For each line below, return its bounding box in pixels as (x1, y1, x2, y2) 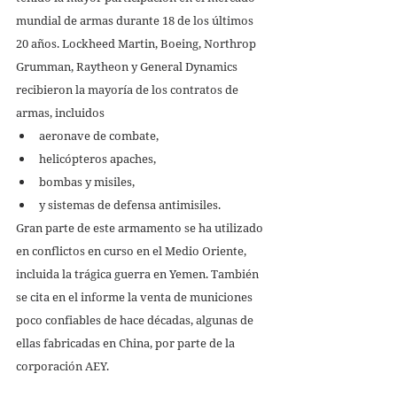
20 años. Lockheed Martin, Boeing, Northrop (16, 35, 259, 51)
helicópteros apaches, (39, 150, 159, 167)
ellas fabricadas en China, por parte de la (16, 334, 237, 351)
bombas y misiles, (39, 173, 137, 190)
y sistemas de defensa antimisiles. (39, 196, 223, 213)
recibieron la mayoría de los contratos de (16, 81, 241, 97)
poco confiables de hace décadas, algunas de (16, 311, 256, 328)
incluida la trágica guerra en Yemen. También (16, 265, 261, 282)
